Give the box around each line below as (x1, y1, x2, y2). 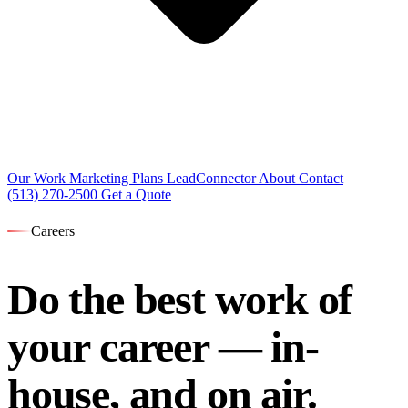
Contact (299, 170, 343, 187)
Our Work (7, 170, 69, 187)
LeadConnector (167, 170, 259, 187)
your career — (7, 322, 271, 372)
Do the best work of (7, 275, 352, 324)
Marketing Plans (69, 170, 167, 187)
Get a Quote (101, 187, 171, 203)
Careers (30, 223, 75, 240)
